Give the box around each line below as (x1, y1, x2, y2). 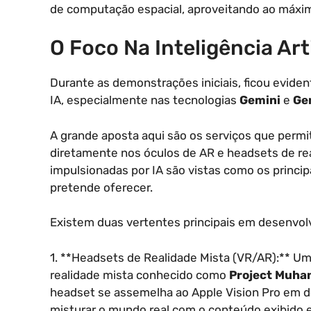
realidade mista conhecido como (50, 267, 229, 282)
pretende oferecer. (50, 180, 153, 194)
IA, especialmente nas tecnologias (50, 93, 239, 108)
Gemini (239, 93, 280, 108)
